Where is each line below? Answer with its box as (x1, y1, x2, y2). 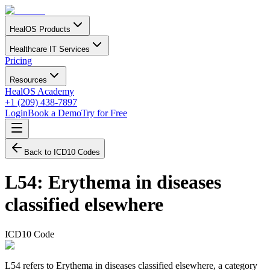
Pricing (5, 55, 32, 66)
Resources (10, 75, 47, 84)
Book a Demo (28, 108, 81, 118)
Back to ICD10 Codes (24, 148, 100, 157)
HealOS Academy (5, 86, 74, 96)
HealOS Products (10, 25, 71, 34)
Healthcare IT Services (10, 45, 90, 54)
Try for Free (81, 108, 127, 118)
